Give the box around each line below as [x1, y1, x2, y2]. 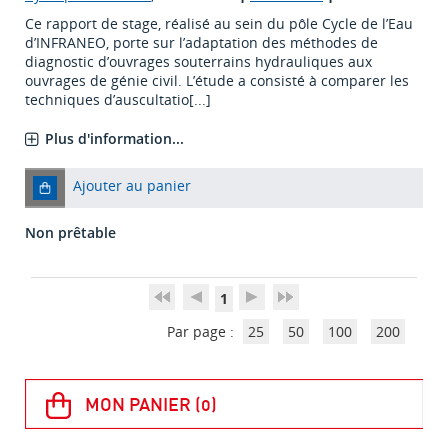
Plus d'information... [45, 129, 184, 149]
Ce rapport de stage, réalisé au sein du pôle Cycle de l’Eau [25, 14, 413, 34]
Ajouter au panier [73, 176, 191, 196]
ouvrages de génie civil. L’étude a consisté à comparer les [25, 71, 409, 91]
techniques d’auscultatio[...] [25, 90, 211, 110]
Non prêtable [25, 223, 116, 243]
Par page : [167, 322, 239, 342]
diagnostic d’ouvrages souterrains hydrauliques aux [25, 52, 372, 72]
